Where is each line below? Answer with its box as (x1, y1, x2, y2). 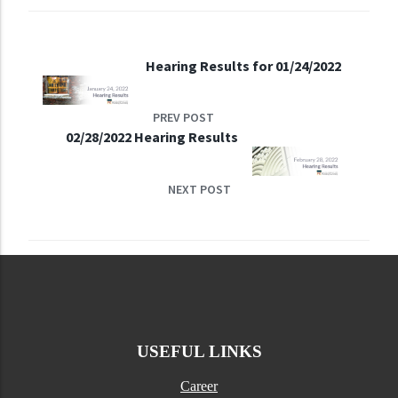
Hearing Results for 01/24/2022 (146, 57, 341, 76)
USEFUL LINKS (136, 342, 262, 362)
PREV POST (153, 109, 214, 126)
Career (180, 378, 218, 394)
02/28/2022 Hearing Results (66, 128, 238, 147)
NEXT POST (168, 180, 231, 197)
